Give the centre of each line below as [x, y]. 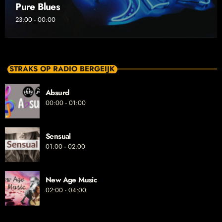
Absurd [57, 93]
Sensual [58, 137]
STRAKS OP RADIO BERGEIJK [62, 69]
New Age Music [71, 180]
